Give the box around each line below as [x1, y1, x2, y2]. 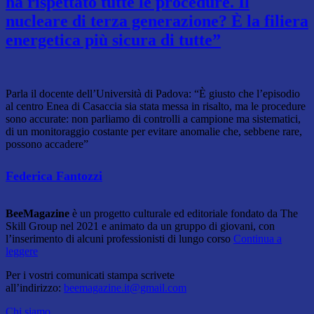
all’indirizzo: [6, 282, 64, 294]
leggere [6, 245, 38, 258]
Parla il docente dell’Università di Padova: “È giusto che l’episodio [6, 88, 300, 100]
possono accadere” [6, 138, 88, 151]
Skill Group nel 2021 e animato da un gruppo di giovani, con [6, 220, 275, 233]
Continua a [233, 233, 282, 245]
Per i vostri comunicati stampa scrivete [6, 269, 175, 282]
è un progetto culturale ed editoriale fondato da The [69, 207, 298, 220]
